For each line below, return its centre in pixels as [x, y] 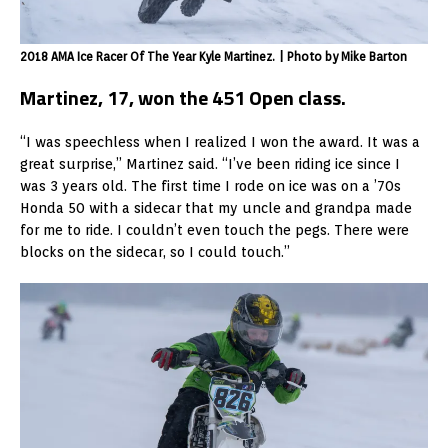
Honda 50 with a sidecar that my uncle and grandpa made [216, 207]
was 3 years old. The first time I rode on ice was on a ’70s [210, 185]
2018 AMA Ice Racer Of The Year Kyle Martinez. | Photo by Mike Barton [213, 56]
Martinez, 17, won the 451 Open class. [183, 97]
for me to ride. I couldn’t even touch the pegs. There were [214, 229]
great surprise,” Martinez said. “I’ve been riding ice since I [210, 163]
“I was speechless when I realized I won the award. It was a [220, 141]
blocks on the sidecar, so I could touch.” [155, 251]
